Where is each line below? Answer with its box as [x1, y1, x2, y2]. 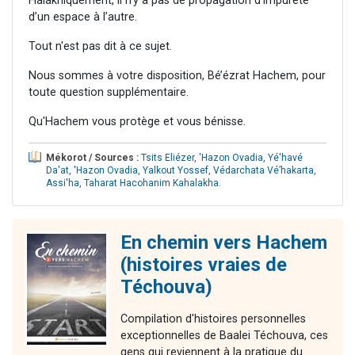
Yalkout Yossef [143, 165, 208, 177]
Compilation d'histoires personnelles [120, 312, 306, 326]
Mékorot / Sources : [46, 152, 139, 164]
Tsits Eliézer [141, 152, 194, 164]
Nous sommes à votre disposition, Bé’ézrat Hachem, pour [29, 69, 326, 83]
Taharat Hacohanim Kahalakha [84, 177, 219, 189]
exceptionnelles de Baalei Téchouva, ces [120, 329, 328, 343]
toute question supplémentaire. [29, 86, 189, 100]
